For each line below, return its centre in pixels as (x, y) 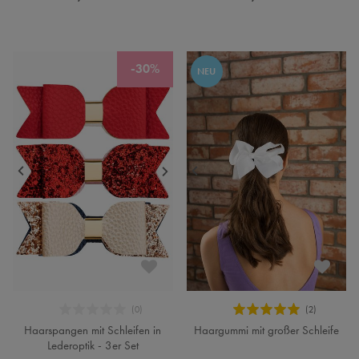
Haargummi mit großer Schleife (266, 330)
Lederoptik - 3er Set (93, 345)
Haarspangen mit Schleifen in (93, 330)
